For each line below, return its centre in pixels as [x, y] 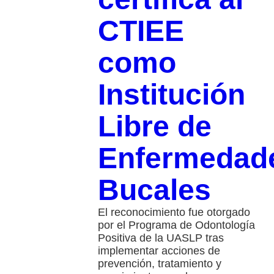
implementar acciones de [159, 250]
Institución [171, 94]
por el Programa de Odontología [176, 225]
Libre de [154, 126]
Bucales [154, 190]
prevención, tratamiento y [159, 263]
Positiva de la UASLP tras [161, 238]
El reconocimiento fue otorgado [174, 212]
